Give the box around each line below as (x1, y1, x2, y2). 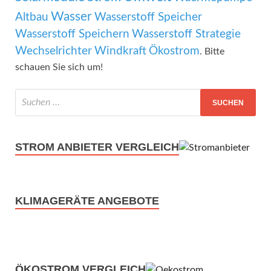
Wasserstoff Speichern (15, 28, 129, 41)
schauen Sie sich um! (15, 62, 103, 73)
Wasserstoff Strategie (132, 28, 241, 41)
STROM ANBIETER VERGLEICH (15, 141, 179, 154)
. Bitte (200, 47, 224, 57)
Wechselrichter (15, 45, 92, 57)
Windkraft (94, 45, 146, 57)
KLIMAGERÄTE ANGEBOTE (15, 195, 159, 207)
